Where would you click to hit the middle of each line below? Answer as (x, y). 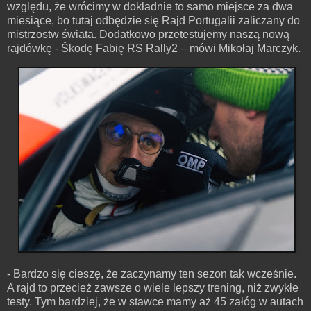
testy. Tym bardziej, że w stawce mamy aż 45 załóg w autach (155, 301)
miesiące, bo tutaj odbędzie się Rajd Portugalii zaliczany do (153, 21)
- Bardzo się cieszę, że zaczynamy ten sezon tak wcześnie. (152, 274)
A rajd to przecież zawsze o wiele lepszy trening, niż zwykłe (153, 287)
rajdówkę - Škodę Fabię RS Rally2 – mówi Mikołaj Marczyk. (154, 49)
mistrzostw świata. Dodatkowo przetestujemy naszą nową (148, 35)
